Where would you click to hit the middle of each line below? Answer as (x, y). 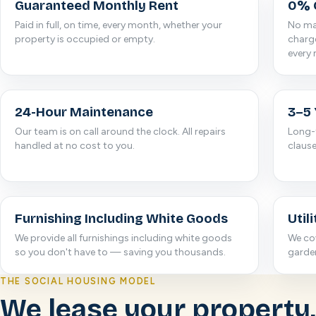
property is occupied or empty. (85, 39)
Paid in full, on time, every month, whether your (119, 25)
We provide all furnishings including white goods (123, 238)
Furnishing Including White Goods (121, 219)
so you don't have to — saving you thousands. (120, 252)
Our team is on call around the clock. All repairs (120, 132)
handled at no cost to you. (75, 146)
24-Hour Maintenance (84, 112)
